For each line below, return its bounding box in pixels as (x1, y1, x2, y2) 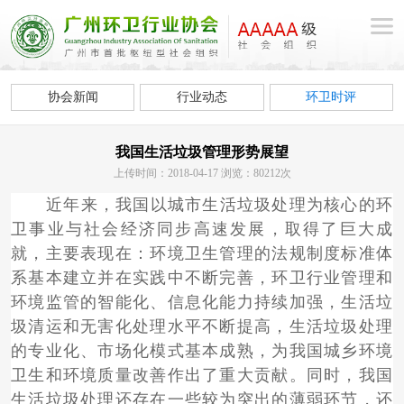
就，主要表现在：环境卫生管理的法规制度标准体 (11, 244, 393, 263)
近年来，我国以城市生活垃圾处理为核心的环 (46, 196, 393, 215)
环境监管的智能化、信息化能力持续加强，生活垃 (11, 293, 393, 312)
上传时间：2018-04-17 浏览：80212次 (113, 167, 291, 180)
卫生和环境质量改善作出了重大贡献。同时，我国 (11, 366, 393, 385)
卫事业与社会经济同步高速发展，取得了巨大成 (11, 220, 393, 239)
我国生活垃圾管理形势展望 (115, 144, 289, 161)
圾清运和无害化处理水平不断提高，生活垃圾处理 (11, 317, 393, 336)
